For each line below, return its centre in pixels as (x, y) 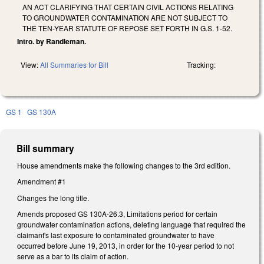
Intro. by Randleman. (52, 41)
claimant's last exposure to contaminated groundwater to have (116, 235)
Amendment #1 (42, 181)
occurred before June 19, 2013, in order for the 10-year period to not (126, 246)
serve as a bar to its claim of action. (73, 256)
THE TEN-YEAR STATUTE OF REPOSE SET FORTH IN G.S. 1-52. (127, 28)
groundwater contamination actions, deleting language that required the (131, 225)
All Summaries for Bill (74, 64)
